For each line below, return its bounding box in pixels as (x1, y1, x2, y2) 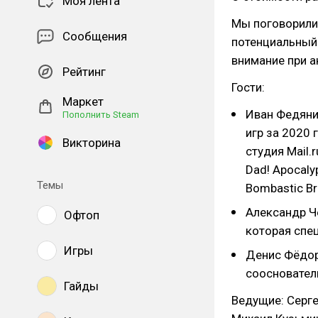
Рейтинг (62, 65, 106, 79)
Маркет (62, 94, 104, 109)
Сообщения (62, 29, 127, 43)
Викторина (62, 136, 121, 150)
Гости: (231, 80, 265, 94)
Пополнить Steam (62, 109, 139, 120)
